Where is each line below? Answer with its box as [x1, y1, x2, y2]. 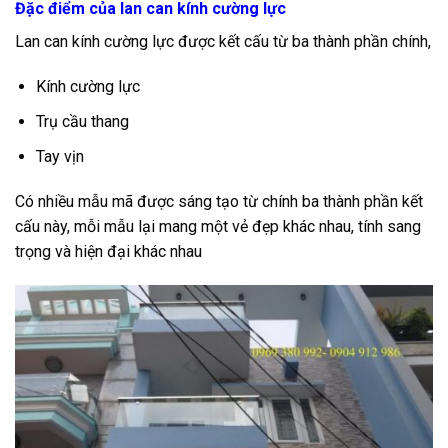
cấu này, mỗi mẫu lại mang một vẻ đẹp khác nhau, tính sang [15, 217, 421, 237]
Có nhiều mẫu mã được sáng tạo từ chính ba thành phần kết [15, 192, 423, 212]
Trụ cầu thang [35, 112, 129, 132]
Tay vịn [35, 146, 84, 166]
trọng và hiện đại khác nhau [15, 242, 202, 262]
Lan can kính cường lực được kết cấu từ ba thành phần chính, [15, 31, 431, 51]
